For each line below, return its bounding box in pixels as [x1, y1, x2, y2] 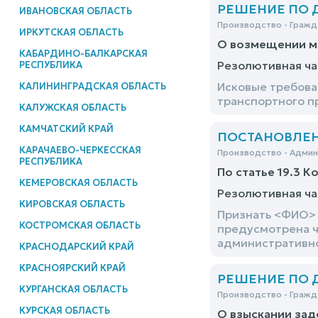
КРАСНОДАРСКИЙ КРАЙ [18, 240, 134, 253]
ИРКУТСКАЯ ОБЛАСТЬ [18, 26, 124, 38]
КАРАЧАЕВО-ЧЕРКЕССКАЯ [18, 143, 141, 156]
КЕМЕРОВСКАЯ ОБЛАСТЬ [18, 176, 138, 189]
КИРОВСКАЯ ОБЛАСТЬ [18, 197, 125, 210]
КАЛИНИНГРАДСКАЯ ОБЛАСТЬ [18, 79, 166, 92]
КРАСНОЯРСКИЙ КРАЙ [18, 261, 126, 274]
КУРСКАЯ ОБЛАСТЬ [18, 304, 110, 317]
